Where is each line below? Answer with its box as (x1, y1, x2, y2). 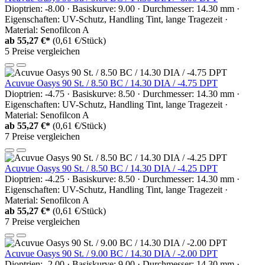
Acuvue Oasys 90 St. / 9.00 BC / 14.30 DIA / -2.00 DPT (5, 248, 218, 258)
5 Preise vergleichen (5, 46, 80, 56)
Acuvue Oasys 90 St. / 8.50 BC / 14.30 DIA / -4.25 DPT (5, 163, 218, 173)
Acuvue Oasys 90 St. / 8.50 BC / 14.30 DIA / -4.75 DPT (5, 77, 218, 88)
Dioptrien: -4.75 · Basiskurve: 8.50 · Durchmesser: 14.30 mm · (5, 88, 240, 99)
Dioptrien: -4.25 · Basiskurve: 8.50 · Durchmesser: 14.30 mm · (5, 173, 240, 184)
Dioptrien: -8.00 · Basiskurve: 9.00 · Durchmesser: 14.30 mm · (5, 3, 240, 14)
